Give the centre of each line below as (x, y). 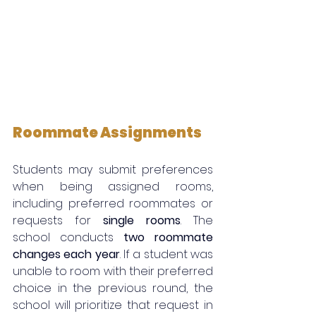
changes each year (66, 254)
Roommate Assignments (107, 132)
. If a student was (166, 254)
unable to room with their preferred (113, 271)
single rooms (142, 220)
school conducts (68, 237)
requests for (58, 220)
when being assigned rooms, (113, 186)
